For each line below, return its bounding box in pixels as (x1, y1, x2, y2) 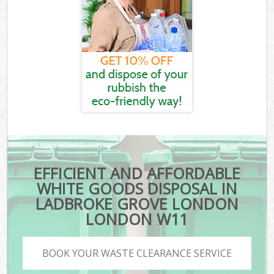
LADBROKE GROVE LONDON (35, 193, 239, 215)
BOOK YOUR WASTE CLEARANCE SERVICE (42, 246, 232, 260)
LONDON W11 (86, 209, 188, 230)
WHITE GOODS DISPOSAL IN (36, 178, 237, 199)
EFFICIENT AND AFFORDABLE (33, 163, 240, 184)
